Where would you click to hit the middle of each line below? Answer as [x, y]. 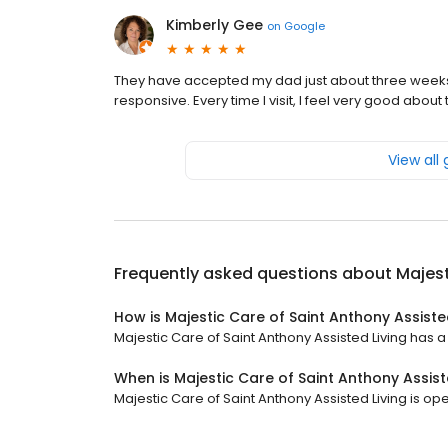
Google [304, 25]
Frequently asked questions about [255, 274]
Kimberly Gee [214, 25]
